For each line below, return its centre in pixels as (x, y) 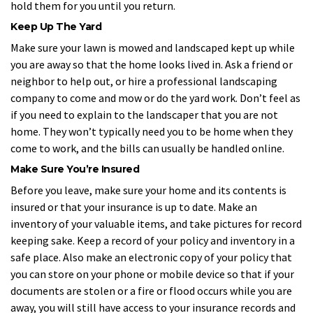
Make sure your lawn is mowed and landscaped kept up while (153, 48)
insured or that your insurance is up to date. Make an (134, 207)
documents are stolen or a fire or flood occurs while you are (151, 291)
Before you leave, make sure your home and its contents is (148, 190)
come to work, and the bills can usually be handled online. (147, 148)
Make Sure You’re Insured (75, 169)
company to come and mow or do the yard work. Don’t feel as (155, 98)
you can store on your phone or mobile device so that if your (152, 274)
